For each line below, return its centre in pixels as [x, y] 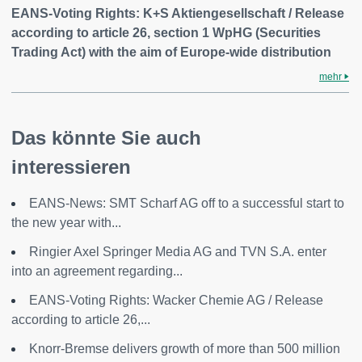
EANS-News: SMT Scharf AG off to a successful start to [187, 203]
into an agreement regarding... [97, 271]
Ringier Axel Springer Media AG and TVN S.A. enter [178, 252]
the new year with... [66, 223]
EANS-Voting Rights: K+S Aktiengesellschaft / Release [178, 13]
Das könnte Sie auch [106, 138]
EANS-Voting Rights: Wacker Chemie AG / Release [176, 300]
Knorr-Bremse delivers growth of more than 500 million [185, 349]
